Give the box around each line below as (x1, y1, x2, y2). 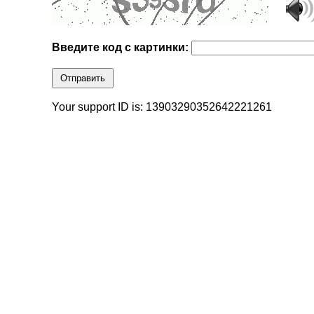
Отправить (60, 73, 106, 84)
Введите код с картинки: (52, 41, 192, 54)
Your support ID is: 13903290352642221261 (52, 101, 273, 114)
